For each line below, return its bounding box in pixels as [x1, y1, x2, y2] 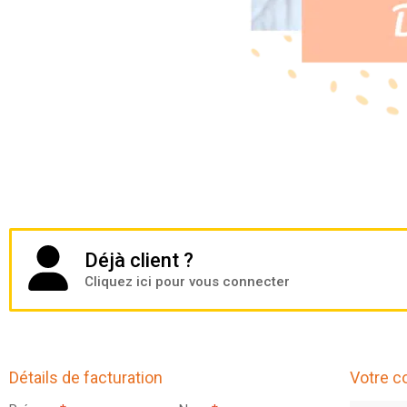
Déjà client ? [84, 249, 194, 273]
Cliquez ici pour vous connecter [84, 273, 290, 291]
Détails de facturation [9, 367, 163, 387]
